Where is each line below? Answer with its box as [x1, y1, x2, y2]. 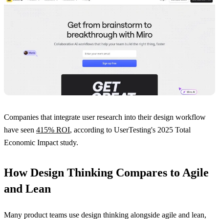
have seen [4, 126, 36, 134]
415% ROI [36, 126, 70, 134]
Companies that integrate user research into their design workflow [4, 113, 206, 121]
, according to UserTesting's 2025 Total [70, 126, 191, 134]
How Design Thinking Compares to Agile [4, 166, 209, 179]
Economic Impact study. [4, 138, 78, 147]
